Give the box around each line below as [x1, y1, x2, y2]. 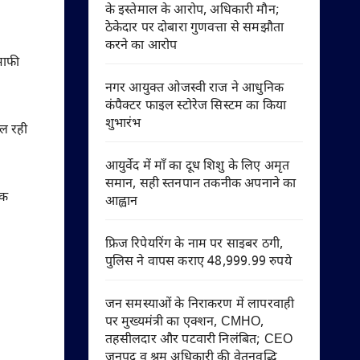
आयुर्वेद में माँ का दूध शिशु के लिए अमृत [104, 158, 290, 175]
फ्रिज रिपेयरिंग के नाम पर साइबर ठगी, [104, 236, 284, 253]
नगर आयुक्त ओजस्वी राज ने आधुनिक [104, 80, 284, 97]
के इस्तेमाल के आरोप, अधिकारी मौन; [104, 2, 280, 19]
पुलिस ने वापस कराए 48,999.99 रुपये [104, 254, 292, 271]
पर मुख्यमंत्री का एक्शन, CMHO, [104, 314, 264, 331]
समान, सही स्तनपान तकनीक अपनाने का [104, 176, 297, 193]
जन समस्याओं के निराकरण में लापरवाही [104, 297, 295, 313]
